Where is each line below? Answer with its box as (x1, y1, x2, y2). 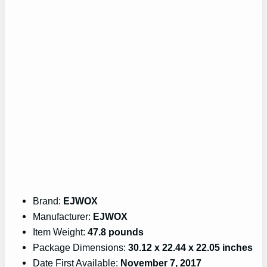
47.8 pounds (88, 226, 144, 238)
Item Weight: (33, 226, 88, 238)
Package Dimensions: (33, 242, 129, 253)
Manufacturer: (33, 211, 94, 222)
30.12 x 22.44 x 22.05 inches (128, 242, 253, 253)
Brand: (33, 195, 64, 207)
